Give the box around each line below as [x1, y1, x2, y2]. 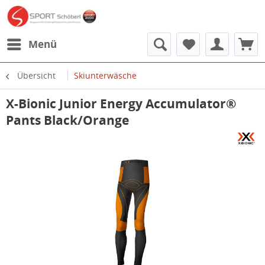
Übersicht [17, 70, 56, 81]
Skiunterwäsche [74, 70, 137, 81]
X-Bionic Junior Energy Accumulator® [6, 95, 236, 112]
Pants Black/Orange [6, 112, 129, 128]
